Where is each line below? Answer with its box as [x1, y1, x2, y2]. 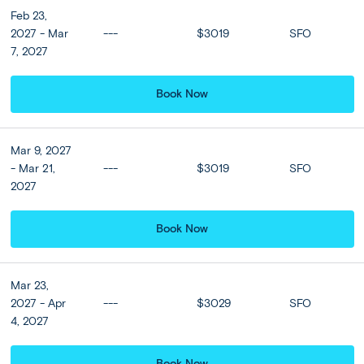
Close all [240, 323, 285, 337]
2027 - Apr [10, 297, 66, 311]
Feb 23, [10, 9, 47, 24]
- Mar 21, [10, 162, 55, 176]
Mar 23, [10, 279, 49, 293]
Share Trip [158, 267, 212, 282]
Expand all [74, 323, 128, 337]
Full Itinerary [20, 210, 145, 238]
